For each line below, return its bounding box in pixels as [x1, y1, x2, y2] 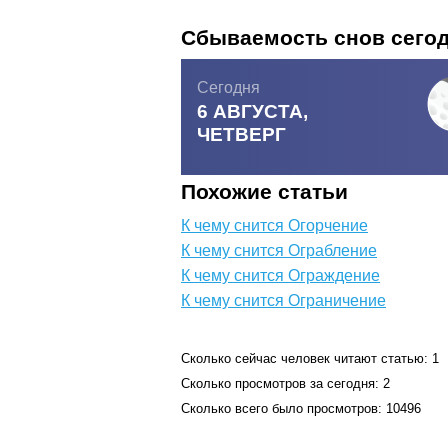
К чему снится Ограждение [181, 267, 380, 285]
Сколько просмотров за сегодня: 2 [181, 376, 390, 392]
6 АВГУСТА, [197, 101, 308, 123]
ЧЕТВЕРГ [197, 124, 286, 146]
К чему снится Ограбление [181, 242, 377, 260]
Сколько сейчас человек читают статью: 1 [181, 351, 439, 367]
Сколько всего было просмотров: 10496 [181, 401, 421, 417]
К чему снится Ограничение [181, 292, 386, 310]
